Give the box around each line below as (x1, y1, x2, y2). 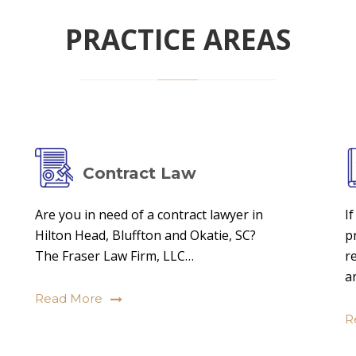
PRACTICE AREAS (65, 21, 291, 58)
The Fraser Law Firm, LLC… (35, 247, 194, 265)
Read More (35, 291, 103, 306)
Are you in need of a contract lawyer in (35, 206, 263, 223)
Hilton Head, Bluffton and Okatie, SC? (35, 226, 256, 244)
